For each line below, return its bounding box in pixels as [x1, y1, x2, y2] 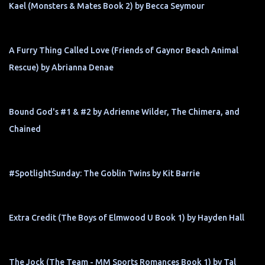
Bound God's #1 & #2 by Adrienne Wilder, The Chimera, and [9, 107, 240, 117]
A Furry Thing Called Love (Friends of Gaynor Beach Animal [9, 46, 238, 55]
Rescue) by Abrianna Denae [9, 63, 114, 72]
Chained [9, 124, 41, 134]
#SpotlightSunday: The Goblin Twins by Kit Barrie [9, 169, 200, 178]
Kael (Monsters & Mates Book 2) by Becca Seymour [9, 1, 205, 11]
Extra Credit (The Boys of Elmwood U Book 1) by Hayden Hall [9, 213, 244, 222]
